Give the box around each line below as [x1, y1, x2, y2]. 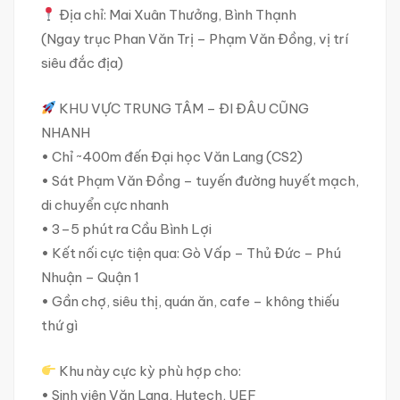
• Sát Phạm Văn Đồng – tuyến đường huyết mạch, [41, 171, 359, 189]
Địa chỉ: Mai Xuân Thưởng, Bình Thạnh [56, 5, 297, 23]
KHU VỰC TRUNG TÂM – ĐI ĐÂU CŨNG [56, 99, 310, 117]
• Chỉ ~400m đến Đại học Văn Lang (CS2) [41, 147, 303, 165]
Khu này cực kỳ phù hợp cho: [56, 362, 242, 379]
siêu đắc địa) [41, 54, 123, 71]
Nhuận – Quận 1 [41, 268, 139, 286]
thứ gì [41, 316, 78, 334]
